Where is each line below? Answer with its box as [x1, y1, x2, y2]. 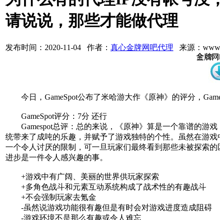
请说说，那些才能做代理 [5, 12, 178, 30]
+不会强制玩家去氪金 [5, 192, 96, 201]
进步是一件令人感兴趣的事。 [5, 153, 108, 162]
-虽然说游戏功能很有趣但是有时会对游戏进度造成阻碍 [5, 203, 212, 212]
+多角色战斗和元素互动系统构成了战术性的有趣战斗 [5, 182, 206, 191]
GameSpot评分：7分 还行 [5, 111, 107, 120]
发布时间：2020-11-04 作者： [5, 43, 110, 52]
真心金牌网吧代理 [110, 43, 173, 52]
